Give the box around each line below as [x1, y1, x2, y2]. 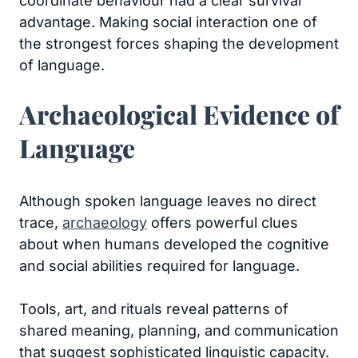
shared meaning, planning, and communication [19, 322, 339, 339]
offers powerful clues [147, 214, 298, 231]
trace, [19, 214, 62, 231]
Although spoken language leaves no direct [19, 193, 316, 209]
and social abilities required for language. [19, 257, 300, 274]
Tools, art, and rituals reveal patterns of [19, 300, 288, 317]
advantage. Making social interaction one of [19, 14, 317, 30]
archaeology [62, 214, 147, 231]
